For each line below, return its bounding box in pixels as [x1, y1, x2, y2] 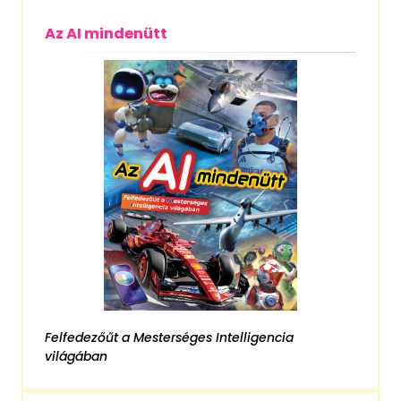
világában [45, 347, 107, 366]
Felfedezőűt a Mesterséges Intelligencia [45, 328, 294, 347]
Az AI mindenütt [45, 22, 167, 44]
